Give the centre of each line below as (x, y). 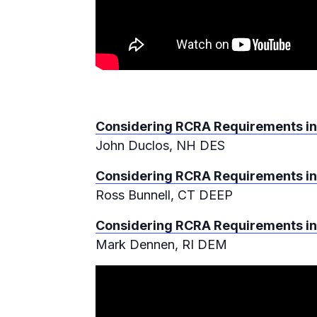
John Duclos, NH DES (160, 146)
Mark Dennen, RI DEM (161, 245)
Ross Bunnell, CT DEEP (164, 195)
